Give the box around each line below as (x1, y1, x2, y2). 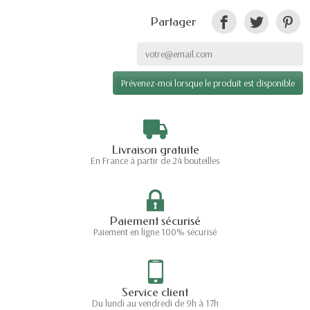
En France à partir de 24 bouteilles (91, 154, 219, 167)
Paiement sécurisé (109, 214, 201, 229)
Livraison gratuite (111, 143, 199, 158)
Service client (122, 285, 188, 300)
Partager (150, 15, 197, 30)
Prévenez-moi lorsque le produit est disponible (121, 77, 295, 90)
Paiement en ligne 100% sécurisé (93, 226, 217, 239)
